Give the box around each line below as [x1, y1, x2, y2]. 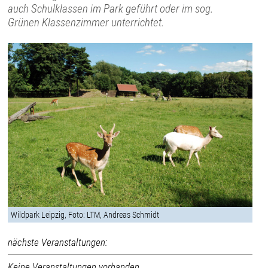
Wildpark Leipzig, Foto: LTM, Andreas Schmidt [11, 209, 160, 220]
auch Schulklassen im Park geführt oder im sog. [8, 1, 214, 16]
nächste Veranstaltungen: [8, 236, 108, 248]
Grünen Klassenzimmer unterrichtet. [8, 15, 165, 29]
